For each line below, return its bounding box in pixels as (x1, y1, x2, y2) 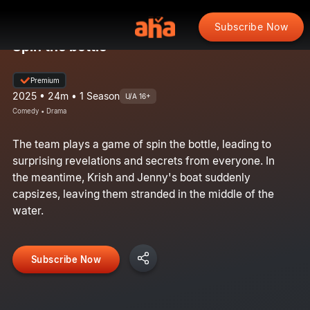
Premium (30, 75, 60, 84)
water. (12, 203, 44, 217)
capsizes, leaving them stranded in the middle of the (12, 187, 274, 201)
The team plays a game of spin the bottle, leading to (12, 137, 271, 151)
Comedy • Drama (12, 107, 66, 115)
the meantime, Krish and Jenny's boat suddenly (12, 170, 250, 184)
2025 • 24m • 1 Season (12, 89, 120, 102)
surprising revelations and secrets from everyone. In (12, 154, 275, 167)
